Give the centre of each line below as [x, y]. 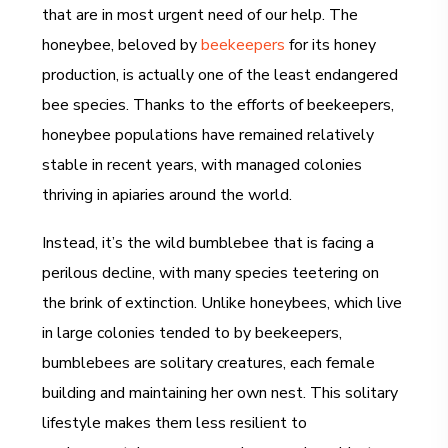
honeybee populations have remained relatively [208, 135]
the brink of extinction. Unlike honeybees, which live [222, 303]
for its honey [331, 45]
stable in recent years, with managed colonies [202, 165]
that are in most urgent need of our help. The [200, 15]
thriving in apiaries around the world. [167, 195]
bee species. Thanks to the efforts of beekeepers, [218, 105]
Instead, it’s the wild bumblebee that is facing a [208, 243]
